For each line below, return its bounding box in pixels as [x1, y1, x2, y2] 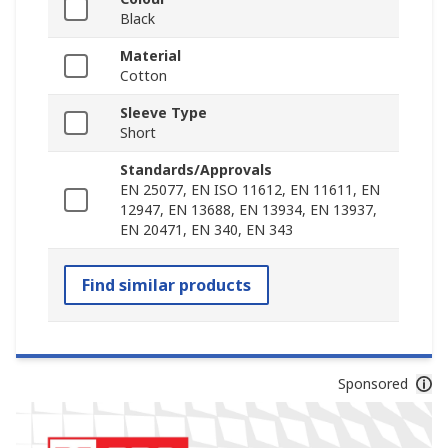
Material [120, 46, 181, 66]
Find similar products [82, 274, 251, 297]
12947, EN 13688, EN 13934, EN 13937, [120, 200, 377, 220]
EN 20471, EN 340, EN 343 [120, 220, 293, 240]
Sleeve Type [120, 103, 207, 123]
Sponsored [337, 374, 408, 394]
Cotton [120, 66, 167, 86]
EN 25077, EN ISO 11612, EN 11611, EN [120, 180, 380, 200]
